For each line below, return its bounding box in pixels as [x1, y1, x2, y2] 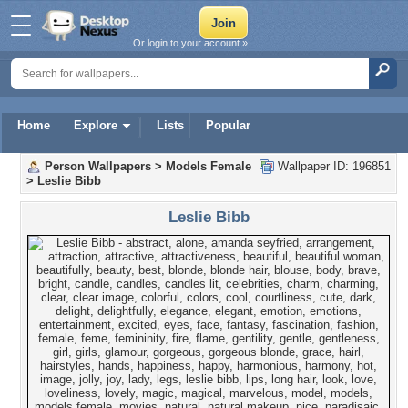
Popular [206, 118, 250, 132]
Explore [74, 118, 117, 132]
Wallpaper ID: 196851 [274, 159, 391, 173]
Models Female [166, 159, 251, 173]
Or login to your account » [133, 37, 248, 48]
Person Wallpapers [45, 159, 151, 173]
